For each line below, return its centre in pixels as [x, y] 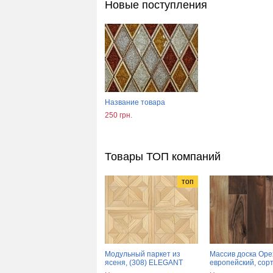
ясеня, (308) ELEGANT [144, 263]
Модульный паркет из [143, 254]
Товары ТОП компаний [163, 157]
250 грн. [119, 115]
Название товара [135, 102]
